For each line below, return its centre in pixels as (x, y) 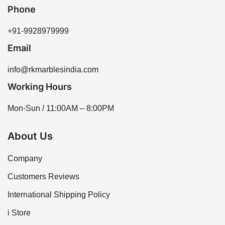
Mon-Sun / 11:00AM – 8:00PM (61, 108)
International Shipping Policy (59, 195)
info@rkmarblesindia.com (53, 70)
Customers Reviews (43, 177)
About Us (30, 136)
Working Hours (40, 87)
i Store (19, 213)
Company (25, 159)
